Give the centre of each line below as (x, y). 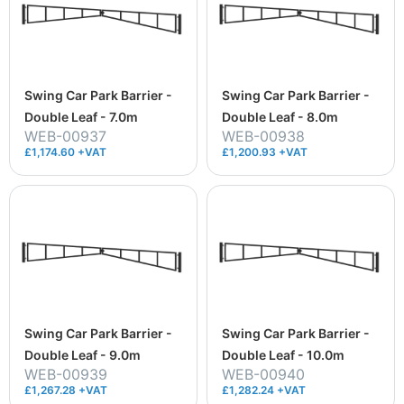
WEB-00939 (66, 374)
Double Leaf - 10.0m (283, 354)
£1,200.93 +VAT (265, 151)
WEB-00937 (65, 136)
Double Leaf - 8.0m (280, 116)
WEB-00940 (263, 374)
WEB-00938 (263, 136)
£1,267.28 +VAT (66, 390)
